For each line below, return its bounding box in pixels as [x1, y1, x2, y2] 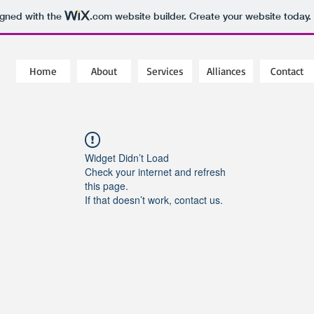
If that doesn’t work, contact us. [85, 193, 223, 207]
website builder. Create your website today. [111, 10, 311, 23]
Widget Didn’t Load [85, 151, 169, 165]
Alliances [206, 64, 246, 78]
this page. [85, 179, 128, 193]
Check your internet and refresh [85, 165, 226, 179]
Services [146, 64, 184, 78]
